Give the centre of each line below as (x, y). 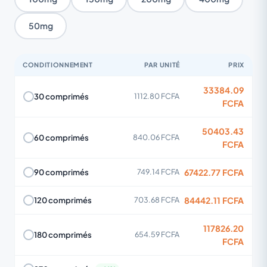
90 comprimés (61, 172)
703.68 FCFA (157, 200)
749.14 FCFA (158, 172)
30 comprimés (61, 96)
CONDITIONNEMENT (58, 64)
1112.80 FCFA (157, 96)
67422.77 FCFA (214, 172)
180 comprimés (63, 235)
